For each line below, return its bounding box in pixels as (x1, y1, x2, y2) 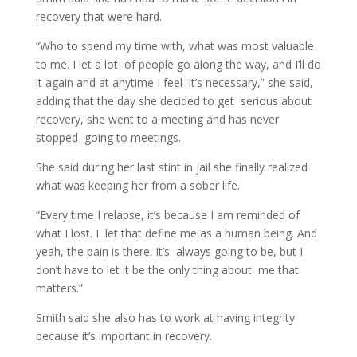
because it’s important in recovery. (35, 328, 212, 343)
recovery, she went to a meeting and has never (35, 112, 279, 127)
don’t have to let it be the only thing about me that (35, 262, 299, 277)
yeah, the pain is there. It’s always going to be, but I (35, 244, 303, 259)
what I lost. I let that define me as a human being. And (35, 226, 317, 241)
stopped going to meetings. (35, 130, 181, 145)
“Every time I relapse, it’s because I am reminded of (35, 207, 300, 222)
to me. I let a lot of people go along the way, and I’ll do (35, 57, 321, 72)
